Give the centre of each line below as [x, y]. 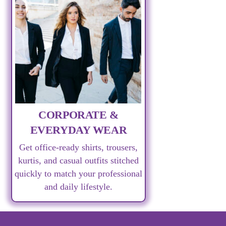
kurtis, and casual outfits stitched [78, 161]
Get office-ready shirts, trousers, [78, 148]
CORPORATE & [78, 115]
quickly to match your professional [78, 174]
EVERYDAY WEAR [78, 130]
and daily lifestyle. [78, 187]
